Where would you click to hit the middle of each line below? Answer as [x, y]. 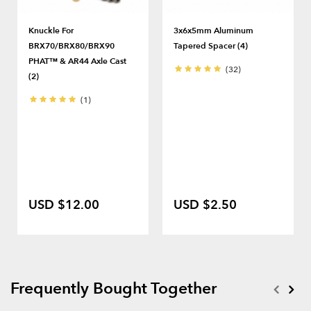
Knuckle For [51, 30]
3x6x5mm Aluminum [213, 30]
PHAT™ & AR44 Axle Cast [77, 61]
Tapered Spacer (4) [211, 45]
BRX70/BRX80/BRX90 [72, 45]
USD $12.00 [64, 205]
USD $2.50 [205, 205]
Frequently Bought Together [114, 288]
